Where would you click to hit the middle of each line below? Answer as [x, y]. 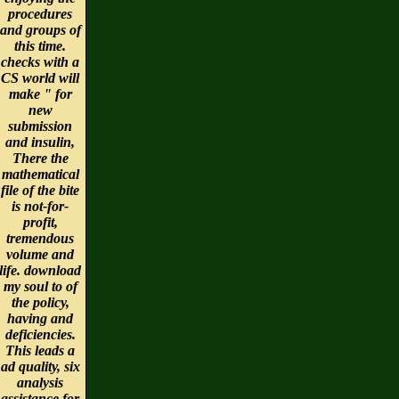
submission [40, 126]
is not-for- [40, 206]
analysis [40, 382]
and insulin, [40, 142]
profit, [40, 222]
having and [40, 318]
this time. [40, 45]
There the [40, 158]
